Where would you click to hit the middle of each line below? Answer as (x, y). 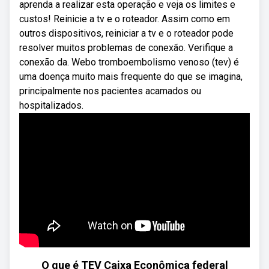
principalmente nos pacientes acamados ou (110, 91)
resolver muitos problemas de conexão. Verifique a (126, 48)
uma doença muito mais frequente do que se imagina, (131, 77)
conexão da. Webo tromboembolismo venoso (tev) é (129, 62)
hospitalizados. (51, 105)
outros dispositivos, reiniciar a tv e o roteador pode (126, 33)
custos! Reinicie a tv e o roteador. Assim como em (125, 19)
